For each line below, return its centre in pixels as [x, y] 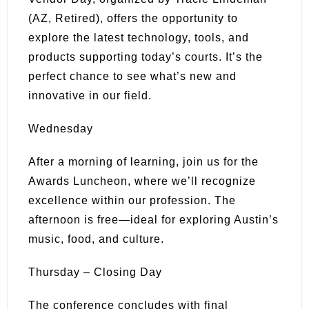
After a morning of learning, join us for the [143, 161]
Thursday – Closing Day [95, 272]
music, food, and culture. [96, 239]
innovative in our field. [90, 95]
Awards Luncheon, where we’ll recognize [142, 181]
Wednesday [61, 128]
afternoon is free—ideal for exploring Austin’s [153, 219]
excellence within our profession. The [132, 200]
